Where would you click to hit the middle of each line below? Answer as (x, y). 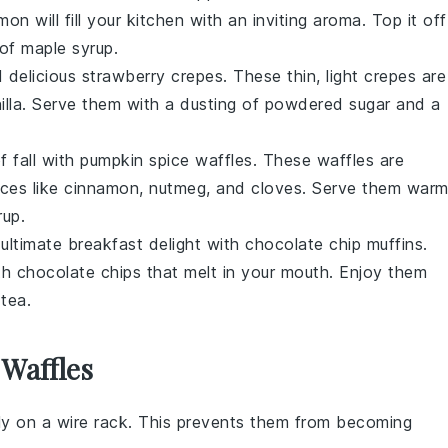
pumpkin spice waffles (166, 160)
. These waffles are (328, 160)
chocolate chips (78, 272)
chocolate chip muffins (334, 244)
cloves (276, 188)
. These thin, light (293, 76)
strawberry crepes (152, 76)
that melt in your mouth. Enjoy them (284, 272)
